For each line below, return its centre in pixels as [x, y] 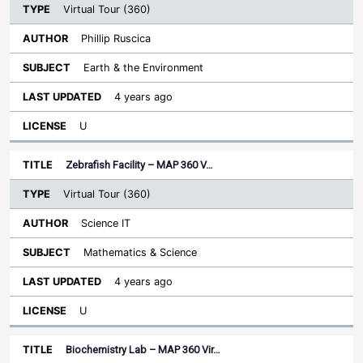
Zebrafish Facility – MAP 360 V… [139, 165]
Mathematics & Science [140, 252]
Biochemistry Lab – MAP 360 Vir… [143, 350]
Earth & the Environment [143, 68]
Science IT [106, 223]
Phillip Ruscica [116, 38]
